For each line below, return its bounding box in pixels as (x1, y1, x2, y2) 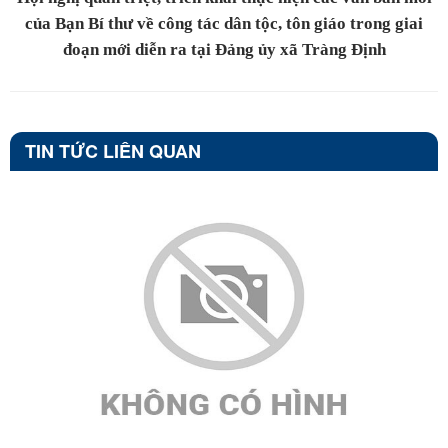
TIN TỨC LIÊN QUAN (25, 137, 201, 164)
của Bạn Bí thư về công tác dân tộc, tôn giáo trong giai (25, 13, 423, 33)
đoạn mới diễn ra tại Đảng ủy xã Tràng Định (62, 39, 386, 59)
